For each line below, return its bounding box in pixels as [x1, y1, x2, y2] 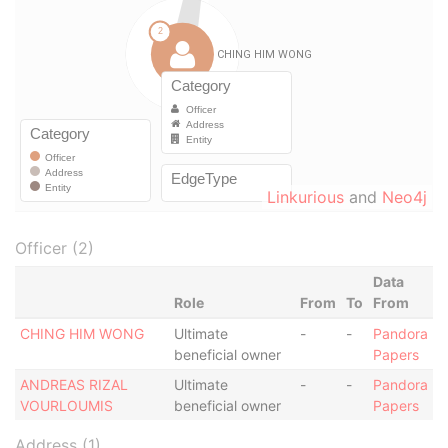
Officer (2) [15, 238, 94, 258]
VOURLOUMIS [19, 397, 113, 414]
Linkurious [267, 187, 344, 207]
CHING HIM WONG [19, 325, 144, 342]
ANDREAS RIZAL [19, 376, 128, 393]
